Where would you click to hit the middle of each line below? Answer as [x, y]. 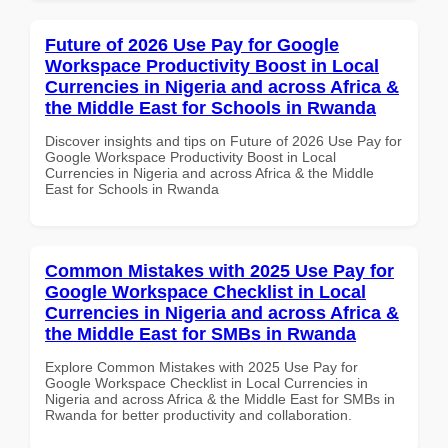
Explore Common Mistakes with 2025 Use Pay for [201, 366]
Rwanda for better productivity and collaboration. [198, 414]
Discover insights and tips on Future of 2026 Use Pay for [223, 140]
